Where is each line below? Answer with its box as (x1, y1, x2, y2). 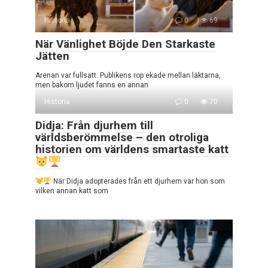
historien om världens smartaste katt (35, 142, 229, 156)
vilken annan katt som (35, 187, 108, 196)
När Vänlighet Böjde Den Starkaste (35, 36, 215, 51)
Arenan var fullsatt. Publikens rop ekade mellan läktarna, (35, 71, 221, 80)
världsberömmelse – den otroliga (35, 130, 209, 144)
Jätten (35, 48, 69, 63)
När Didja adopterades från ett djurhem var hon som (51, 177, 226, 186)
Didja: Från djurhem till (35, 118, 153, 132)
